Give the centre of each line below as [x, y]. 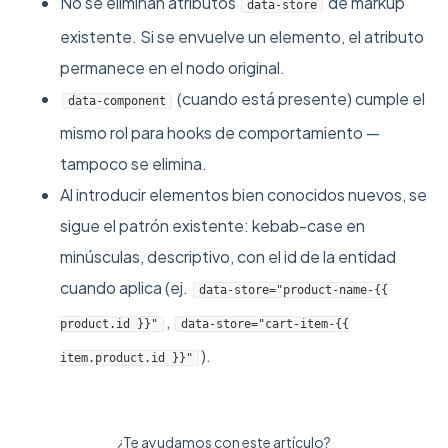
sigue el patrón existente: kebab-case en [212, 225]
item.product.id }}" [126, 358]
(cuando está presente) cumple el [299, 98]
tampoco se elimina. [133, 163]
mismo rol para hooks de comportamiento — [220, 132]
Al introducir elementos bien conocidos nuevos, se [243, 194]
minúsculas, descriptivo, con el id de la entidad [228, 256]
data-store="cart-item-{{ [265, 324]
